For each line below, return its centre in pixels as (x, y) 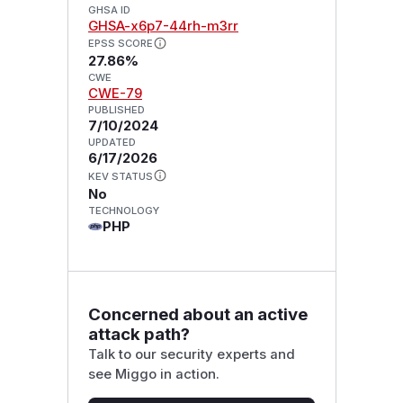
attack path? (139, 334)
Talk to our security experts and (191, 354)
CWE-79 (115, 94)
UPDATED (112, 143)
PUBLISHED (116, 110)
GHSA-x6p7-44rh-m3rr (163, 26)
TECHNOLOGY (123, 211)
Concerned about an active (197, 314)
